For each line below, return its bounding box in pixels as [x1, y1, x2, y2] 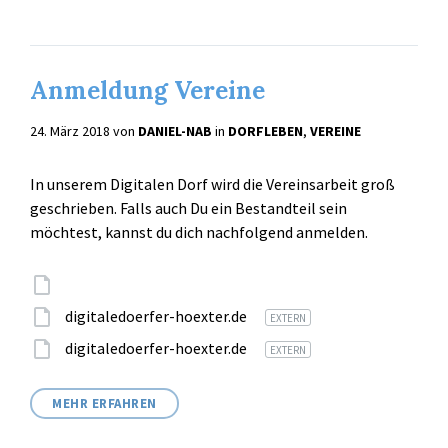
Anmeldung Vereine [30, 74, 265, 106]
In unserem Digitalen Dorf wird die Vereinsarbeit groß [30, 173, 395, 194]
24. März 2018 [30, 121, 113, 140]
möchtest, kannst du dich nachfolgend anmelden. [30, 221, 368, 242]
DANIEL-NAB [138, 121, 212, 140]
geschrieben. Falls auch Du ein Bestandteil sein [30, 197, 347, 218]
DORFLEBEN [228, 121, 303, 140]
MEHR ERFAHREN [52, 394, 157, 412]
